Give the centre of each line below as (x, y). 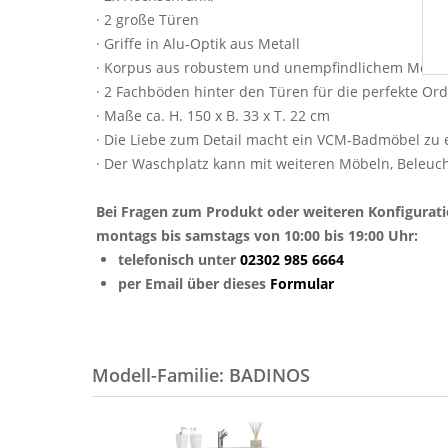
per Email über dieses (194, 283)
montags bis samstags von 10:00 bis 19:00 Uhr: (257, 235)
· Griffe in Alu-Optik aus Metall (198, 43)
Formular (302, 283)
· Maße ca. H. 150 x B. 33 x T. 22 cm (213, 115)
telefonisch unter (179, 259)
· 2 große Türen (147, 19)
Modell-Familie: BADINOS (201, 375)
